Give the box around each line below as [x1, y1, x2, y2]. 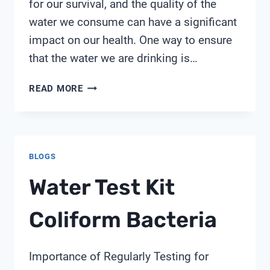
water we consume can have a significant [29, 15, 237, 30]
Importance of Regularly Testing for [29, 249, 209, 263]
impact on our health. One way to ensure [29, 33, 232, 48]
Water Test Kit [29, 174, 175, 200]
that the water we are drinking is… [29, 51, 198, 66]
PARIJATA [82, 80, 127, 92]
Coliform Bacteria [29, 206, 217, 233]
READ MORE [29, 83, 83, 95]
